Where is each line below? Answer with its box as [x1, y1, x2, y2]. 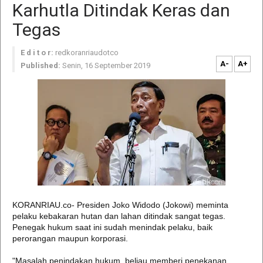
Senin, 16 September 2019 [62, 61, 150, 70]
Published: [21, 61, 60, 70]
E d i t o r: [21, 48, 53, 57]
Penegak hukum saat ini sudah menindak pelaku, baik [12, 222, 213, 232]
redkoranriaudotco [55, 48, 119, 57]
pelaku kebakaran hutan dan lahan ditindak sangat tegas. [12, 211, 225, 221]
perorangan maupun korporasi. [12, 234, 128, 243]
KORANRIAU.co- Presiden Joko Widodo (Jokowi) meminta [12, 200, 228, 210]
